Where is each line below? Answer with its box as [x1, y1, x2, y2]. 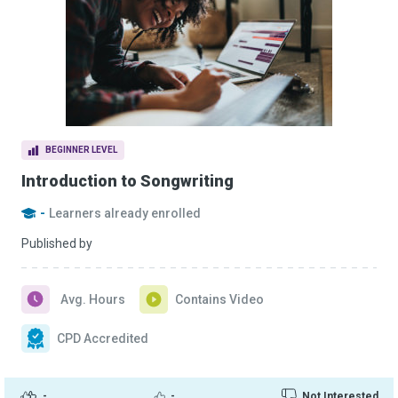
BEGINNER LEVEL [45, 145, 117, 155]
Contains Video [175, 292, 264, 306]
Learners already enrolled [49, 206, 201, 220]
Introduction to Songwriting [21, 171, 234, 190]
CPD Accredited [57, 331, 148, 346]
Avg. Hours [60, 292, 125, 306]
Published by [21, 236, 92, 251]
